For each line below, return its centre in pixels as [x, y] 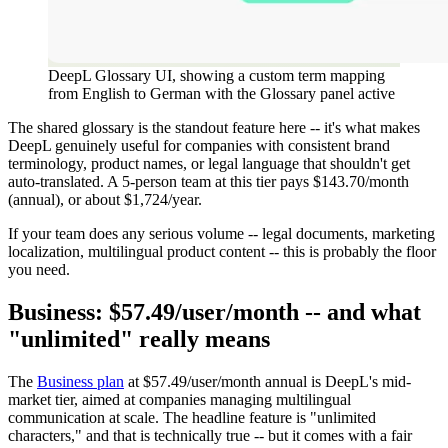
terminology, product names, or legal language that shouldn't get [209, 163]
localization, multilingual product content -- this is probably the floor [222, 251]
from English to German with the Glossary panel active [221, 93]
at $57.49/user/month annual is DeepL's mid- [267, 381]
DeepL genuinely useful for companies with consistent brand [199, 145]
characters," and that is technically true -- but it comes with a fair [210, 435]
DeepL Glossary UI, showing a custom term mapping [216, 75]
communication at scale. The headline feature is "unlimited [192, 417]
